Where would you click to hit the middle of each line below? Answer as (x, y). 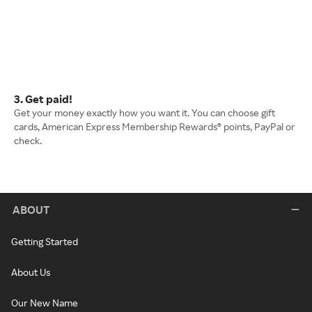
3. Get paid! (43, 99)
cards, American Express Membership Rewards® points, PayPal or (155, 126)
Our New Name (45, 303)
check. (28, 140)
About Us (31, 272)
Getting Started (45, 241)
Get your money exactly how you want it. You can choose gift (145, 112)
